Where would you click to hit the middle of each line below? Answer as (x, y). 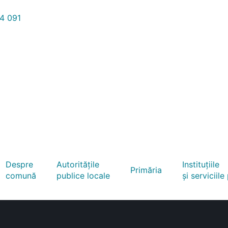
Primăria (146, 170)
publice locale (83, 176)
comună (21, 176)
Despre (19, 164)
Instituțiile (201, 164)
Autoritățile (78, 164)
